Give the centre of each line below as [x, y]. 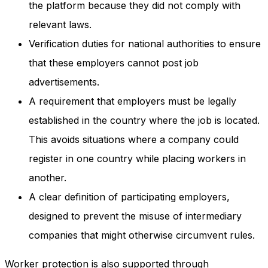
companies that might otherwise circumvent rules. [142, 235]
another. [48, 178]
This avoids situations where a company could [134, 140]
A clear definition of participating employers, [129, 197]
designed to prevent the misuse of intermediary [135, 216]
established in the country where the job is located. [144, 121]
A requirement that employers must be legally [133, 101]
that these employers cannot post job [114, 63]
